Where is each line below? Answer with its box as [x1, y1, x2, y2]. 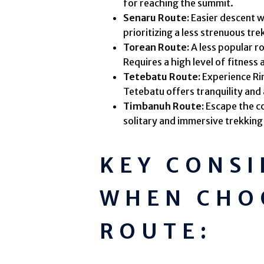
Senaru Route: [123, 12, 190, 24]
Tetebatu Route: [123, 71, 203, 83]
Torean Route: [123, 41, 190, 54]
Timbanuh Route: [123, 100, 206, 113]
